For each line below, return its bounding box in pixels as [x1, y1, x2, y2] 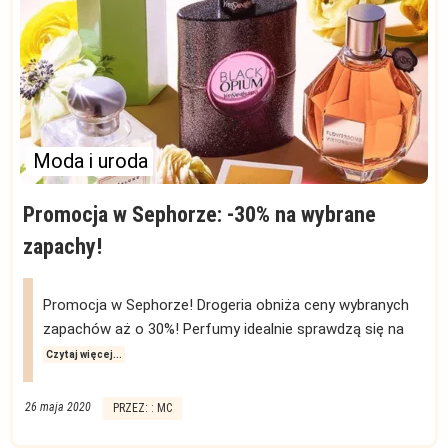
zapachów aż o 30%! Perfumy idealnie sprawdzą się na [43, 319, 404, 338]
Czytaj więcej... [46, 348, 122, 360]
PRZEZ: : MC [113, 400, 172, 415]
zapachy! [23, 233, 102, 259]
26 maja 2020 [25, 399, 91, 414]
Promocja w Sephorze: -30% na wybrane [23, 201, 376, 227]
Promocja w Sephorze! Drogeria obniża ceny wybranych [43, 295, 409, 314]
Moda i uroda [32, 149, 148, 174]
